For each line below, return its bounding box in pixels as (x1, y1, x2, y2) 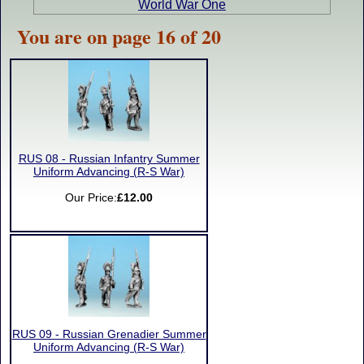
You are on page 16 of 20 (17, 22, 221, 50)
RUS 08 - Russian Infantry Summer (18, 153, 200, 165)
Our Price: (65, 192, 117, 204)
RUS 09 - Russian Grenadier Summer (11, 328, 206, 340)
